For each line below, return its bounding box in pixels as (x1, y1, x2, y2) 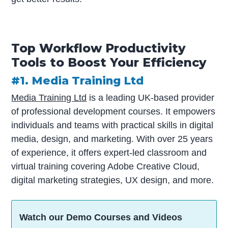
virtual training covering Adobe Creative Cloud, (11, 161, 200, 172)
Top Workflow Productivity (11, 40, 186, 55)
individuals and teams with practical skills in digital (11, 120, 214, 130)
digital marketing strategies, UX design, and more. (11, 175, 214, 185)
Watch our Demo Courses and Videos (19, 212, 183, 222)
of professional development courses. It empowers (11, 106, 216, 117)
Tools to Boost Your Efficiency (11, 54, 207, 70)
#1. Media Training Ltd (11, 73, 144, 87)
